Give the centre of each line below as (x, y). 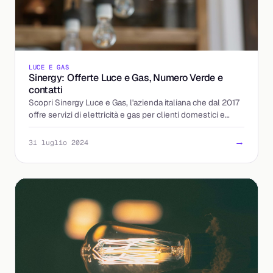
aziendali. (46, 127)
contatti (46, 90)
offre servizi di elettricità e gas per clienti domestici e (127, 115)
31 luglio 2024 (58, 142)
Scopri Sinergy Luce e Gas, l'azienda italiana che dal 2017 (134, 103)
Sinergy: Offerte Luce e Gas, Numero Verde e (126, 78)
